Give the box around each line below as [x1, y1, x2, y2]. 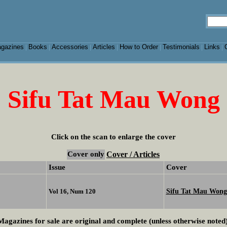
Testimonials [162, 43, 200, 51]
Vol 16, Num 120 [48, 187, 96, 196]
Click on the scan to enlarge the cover [51, 132, 176, 141]
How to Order [119, 43, 158, 51]
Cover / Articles [106, 150, 160, 159]
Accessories [51, 43, 88, 51]
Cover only [67, 150, 104, 159]
